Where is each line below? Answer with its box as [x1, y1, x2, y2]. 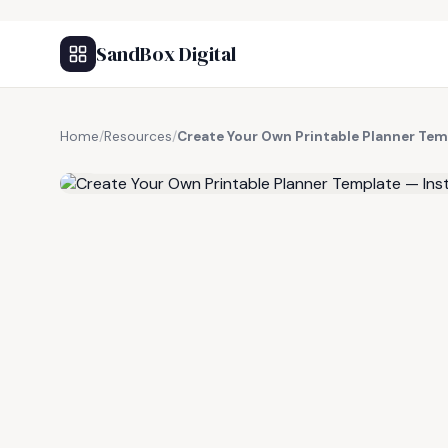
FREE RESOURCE [107, 151, 211, 167]
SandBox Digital [96, 40, 236, 68]
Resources [104, 128, 172, 145]
